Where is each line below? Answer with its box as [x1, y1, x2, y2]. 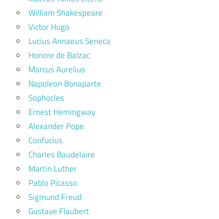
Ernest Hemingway [28, 105, 95, 118]
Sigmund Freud [28, 190, 82, 203]
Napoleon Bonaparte [28, 77, 101, 90]
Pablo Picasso [28, 176, 77, 189]
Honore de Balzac [28, 48, 90, 62]
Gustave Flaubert [28, 204, 89, 218]
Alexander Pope [28, 119, 84, 132]
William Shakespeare [28, 6, 103, 19]
